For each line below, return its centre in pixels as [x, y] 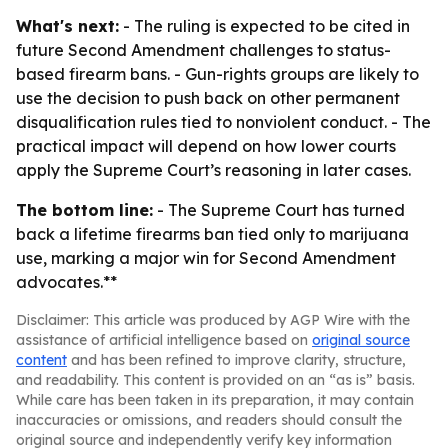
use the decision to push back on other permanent [208, 98]
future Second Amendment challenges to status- [203, 50]
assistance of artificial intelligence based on [164, 340]
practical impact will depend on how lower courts [206, 146]
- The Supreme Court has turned [279, 210]
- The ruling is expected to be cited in [264, 26]
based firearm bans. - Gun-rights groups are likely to [217, 74]
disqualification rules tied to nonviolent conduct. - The [223, 122]
